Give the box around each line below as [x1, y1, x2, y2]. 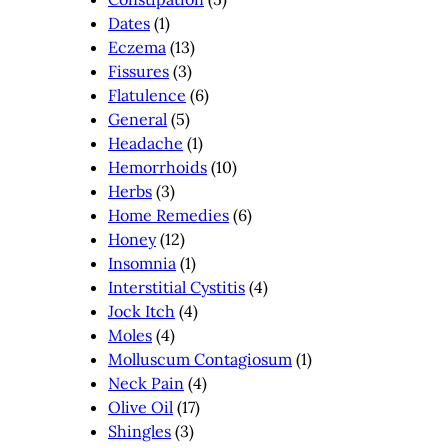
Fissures [108, 61, 169, 82]
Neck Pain [108, 373, 184, 394]
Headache [108, 133, 183, 154]
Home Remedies [108, 205, 229, 226]
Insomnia [108, 253, 176, 274]
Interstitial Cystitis [108, 277, 245, 298]
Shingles [108, 421, 171, 442]
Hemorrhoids [108, 157, 207, 178]
